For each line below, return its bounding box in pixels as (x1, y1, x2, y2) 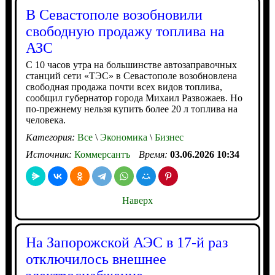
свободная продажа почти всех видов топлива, (25, 82, 222, 92)
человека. (25, 115, 66, 125)
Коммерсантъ (74, 149, 130, 160)
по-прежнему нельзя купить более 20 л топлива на (25, 104, 238, 114)
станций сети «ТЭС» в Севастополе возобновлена (25, 71, 237, 81)
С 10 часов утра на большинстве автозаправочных (25, 60, 237, 70)
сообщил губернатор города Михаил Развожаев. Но (25, 93, 242, 103)
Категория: (25, 132, 77, 142)
